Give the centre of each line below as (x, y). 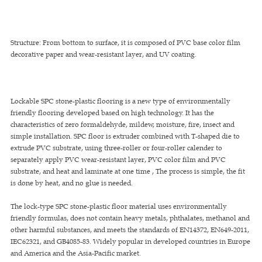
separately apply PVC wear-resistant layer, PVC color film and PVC (118, 159)
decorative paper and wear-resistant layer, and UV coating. (104, 54)
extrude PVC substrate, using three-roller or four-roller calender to (116, 148)
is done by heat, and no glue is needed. (72, 183)
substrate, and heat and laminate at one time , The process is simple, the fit (128, 171)
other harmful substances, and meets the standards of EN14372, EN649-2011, (130, 230)
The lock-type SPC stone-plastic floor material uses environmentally (119, 206)
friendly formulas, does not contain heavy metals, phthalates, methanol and (130, 218)
